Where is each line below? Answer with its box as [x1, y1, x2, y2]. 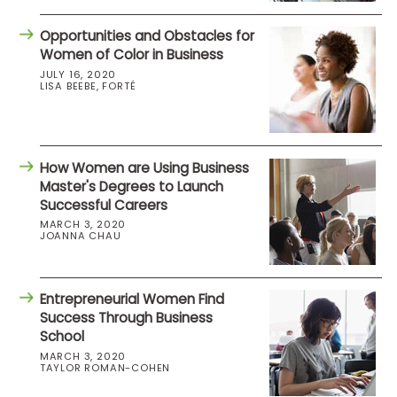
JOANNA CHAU [39, 229, 121, 244]
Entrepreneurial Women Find [39, 290, 224, 309]
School [39, 327, 84, 346]
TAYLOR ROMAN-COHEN [39, 360, 171, 375]
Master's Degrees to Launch [39, 176, 223, 196]
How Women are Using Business [39, 158, 249, 177]
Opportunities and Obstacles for [39, 27, 254, 46]
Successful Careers [39, 195, 167, 214]
